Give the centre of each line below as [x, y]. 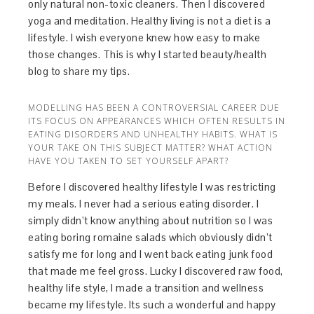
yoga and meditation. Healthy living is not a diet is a [150, 20]
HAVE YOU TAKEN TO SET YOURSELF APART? [129, 161]
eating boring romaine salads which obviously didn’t [150, 237]
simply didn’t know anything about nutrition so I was [151, 220]
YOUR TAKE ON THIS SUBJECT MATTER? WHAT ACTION [151, 147]
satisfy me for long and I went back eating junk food [151, 254]
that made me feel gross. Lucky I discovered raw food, [156, 271]
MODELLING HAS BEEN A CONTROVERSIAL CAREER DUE [154, 107]
